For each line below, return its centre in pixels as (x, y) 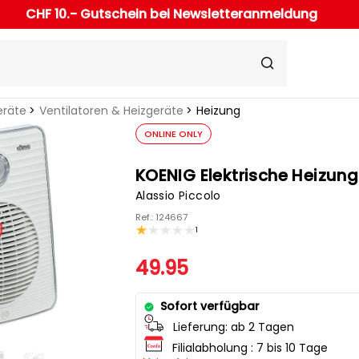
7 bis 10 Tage (292, 347)
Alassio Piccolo (178, 196)
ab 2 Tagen (262, 327)
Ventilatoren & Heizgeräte (111, 111)
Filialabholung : (214, 347)
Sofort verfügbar (210, 307)
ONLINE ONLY (173, 134)
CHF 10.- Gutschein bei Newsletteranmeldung (171, 14)
